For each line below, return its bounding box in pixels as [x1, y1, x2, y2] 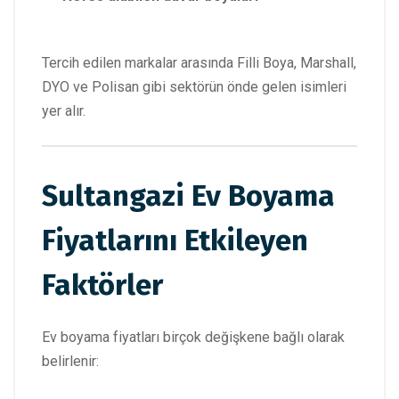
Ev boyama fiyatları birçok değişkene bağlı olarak [42, 329, 345, 346]
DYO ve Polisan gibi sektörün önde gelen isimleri [42, 78, 346, 96]
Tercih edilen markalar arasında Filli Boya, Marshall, [42, 54, 356, 72]
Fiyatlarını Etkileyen [42, 223, 308, 259]
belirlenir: [42, 353, 99, 370]
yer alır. [42, 102, 85, 120]
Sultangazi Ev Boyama [42, 178, 335, 215]
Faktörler [42, 267, 163, 304]
